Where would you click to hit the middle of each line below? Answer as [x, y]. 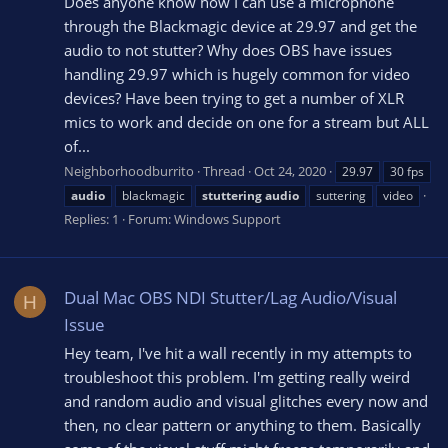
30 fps [407, 172]
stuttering [232, 196]
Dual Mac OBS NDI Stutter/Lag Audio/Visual [230, 297]
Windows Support [227, 219]
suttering [341, 196]
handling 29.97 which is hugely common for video [237, 73]
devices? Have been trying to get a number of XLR [234, 97]
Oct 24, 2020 [290, 171]
